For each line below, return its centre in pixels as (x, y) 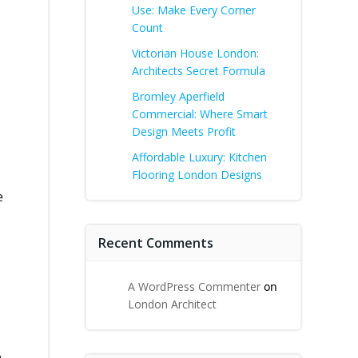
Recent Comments (156, 243)
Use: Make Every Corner (194, 10)
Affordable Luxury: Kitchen (199, 157)
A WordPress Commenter (194, 286)
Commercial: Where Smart (200, 114)
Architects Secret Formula (199, 71)
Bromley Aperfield (178, 96)
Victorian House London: (195, 53)
